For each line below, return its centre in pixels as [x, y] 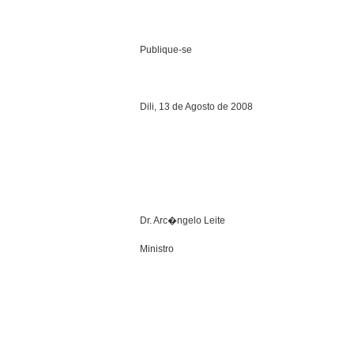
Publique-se [166, 50]
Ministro [157, 249]
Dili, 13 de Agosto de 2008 [196, 107]
